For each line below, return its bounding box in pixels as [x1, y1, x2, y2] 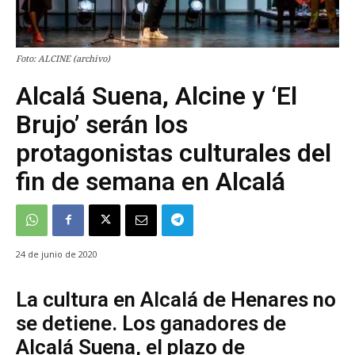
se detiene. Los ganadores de [16, 311, 286, 335]
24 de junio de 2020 [16, 247, 97, 260]
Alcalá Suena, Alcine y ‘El [16, 80, 297, 111]
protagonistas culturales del [16, 137, 331, 168]
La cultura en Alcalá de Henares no [16, 287, 336, 311]
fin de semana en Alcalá [16, 166, 285, 197]
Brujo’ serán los [16, 109, 188, 139]
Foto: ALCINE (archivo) [16, 53, 110, 64]
